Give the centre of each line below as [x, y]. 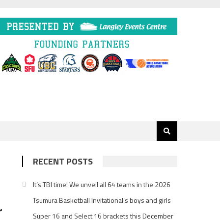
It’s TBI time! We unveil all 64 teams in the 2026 [102, 184]
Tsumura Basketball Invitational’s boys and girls [102, 200]
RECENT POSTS [63, 161]
